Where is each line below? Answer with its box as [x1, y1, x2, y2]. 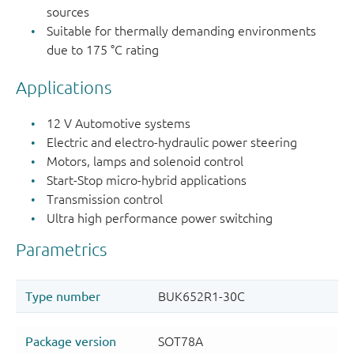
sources [47, 5, 90, 20]
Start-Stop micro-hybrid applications [47, 173, 247, 188]
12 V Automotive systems [47, 116, 191, 131]
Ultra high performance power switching [47, 211, 273, 226]
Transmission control [47, 192, 164, 207]
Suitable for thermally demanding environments [47, 24, 317, 39]
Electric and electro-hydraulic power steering [47, 135, 298, 150]
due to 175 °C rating [47, 43, 160, 58]
